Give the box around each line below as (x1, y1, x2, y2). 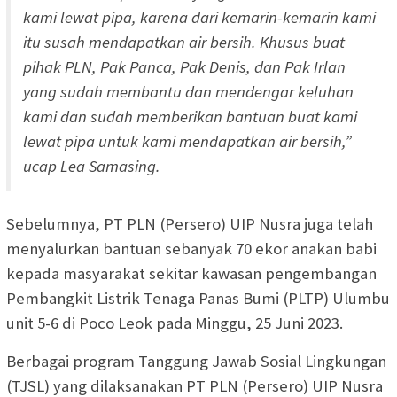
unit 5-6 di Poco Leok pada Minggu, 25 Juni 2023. (6, 312, 346, 333)
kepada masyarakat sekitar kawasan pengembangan (6, 262, 377, 284)
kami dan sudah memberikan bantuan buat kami (23, 105, 357, 127)
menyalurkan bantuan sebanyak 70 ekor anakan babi (6, 237, 377, 259)
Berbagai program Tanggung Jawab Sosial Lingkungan (6, 350, 386, 371)
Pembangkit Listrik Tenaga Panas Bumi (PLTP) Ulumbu (6, 287, 390, 308)
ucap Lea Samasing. (23, 155, 160, 176)
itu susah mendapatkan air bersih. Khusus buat (23, 31, 345, 52)
